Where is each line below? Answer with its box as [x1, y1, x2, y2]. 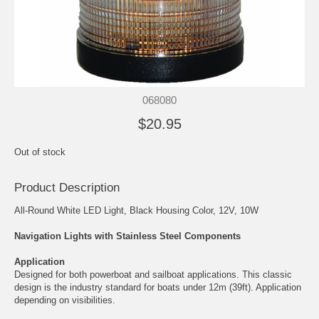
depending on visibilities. [14, 294, 115, 305]
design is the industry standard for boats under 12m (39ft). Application [14, 281, 301, 293]
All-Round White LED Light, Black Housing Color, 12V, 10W [14, 204, 258, 216]
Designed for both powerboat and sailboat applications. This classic [14, 268, 292, 280]
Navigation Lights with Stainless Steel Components [14, 230, 241, 241]
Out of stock [14, 146, 66, 157]
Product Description [14, 180, 120, 194]
